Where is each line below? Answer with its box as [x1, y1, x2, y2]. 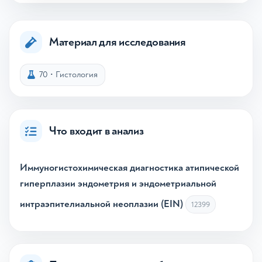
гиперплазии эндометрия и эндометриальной [20, 177, 216, 189]
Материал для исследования [49, 35, 186, 49]
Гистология [56, 69, 98, 80]
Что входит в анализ [49, 123, 144, 138]
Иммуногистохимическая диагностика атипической [20, 161, 239, 174]
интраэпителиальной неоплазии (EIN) [20, 198, 183, 210]
